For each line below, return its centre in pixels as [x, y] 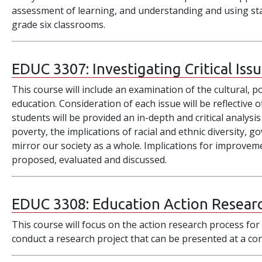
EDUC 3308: [52, 204]
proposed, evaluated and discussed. [89, 160]
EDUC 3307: [52, 69]
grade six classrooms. [59, 25]
